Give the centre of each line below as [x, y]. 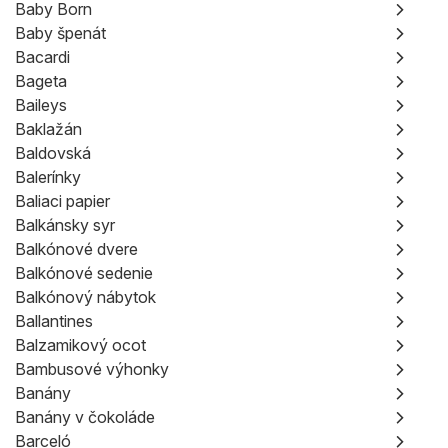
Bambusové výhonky [92, 369]
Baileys [41, 105]
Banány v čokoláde [85, 417]
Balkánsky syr [65, 225]
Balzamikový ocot [80, 345]
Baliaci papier [62, 201]
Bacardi [42, 57]
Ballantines [54, 321]
